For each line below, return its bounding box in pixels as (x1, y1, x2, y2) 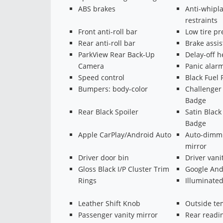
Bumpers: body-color (78, 84, 148, 94)
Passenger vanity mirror (78, 210, 158, 220)
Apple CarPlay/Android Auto (78, 129, 171, 139)
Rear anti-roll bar (78, 38, 135, 48)
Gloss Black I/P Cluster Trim (78, 164, 169, 174)
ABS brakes (78, 3, 115, 13)
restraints (185, 15, 218, 25)
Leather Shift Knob (78, 198, 140, 208)
